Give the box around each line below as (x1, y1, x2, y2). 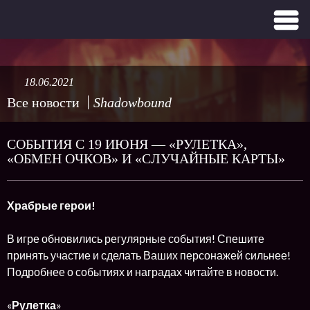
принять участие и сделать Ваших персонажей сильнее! (7, 248, 291, 262)
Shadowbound (93, 95, 172, 110)
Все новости (7, 95, 80, 110)
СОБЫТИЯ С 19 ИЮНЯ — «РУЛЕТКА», (7, 136, 247, 152)
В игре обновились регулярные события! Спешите (7, 232, 264, 245)
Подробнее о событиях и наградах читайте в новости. (7, 265, 278, 278)
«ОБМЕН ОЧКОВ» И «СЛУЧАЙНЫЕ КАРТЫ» (7, 151, 285, 166)
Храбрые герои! (7, 199, 95, 212)
